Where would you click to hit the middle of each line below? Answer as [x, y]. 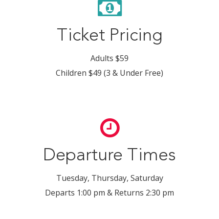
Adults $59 [109, 58]
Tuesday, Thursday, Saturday [109, 178]
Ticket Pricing [109, 36]
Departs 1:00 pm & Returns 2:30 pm [109, 193]
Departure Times [109, 156]
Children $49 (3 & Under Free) [109, 73]
